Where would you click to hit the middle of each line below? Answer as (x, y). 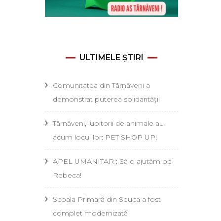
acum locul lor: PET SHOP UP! (105, 137)
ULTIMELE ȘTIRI (111, 57)
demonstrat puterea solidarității (106, 99)
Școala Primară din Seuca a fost (107, 199)
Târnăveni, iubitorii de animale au (108, 123)
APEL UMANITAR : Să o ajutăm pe (112, 161)
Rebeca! (67, 175)
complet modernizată (90, 213)
